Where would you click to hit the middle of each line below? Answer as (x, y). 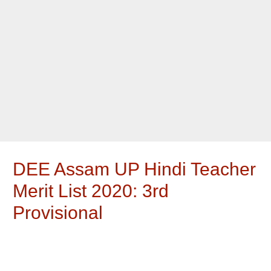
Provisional (58, 213)
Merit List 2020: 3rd (91, 191)
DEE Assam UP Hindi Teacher (135, 169)
